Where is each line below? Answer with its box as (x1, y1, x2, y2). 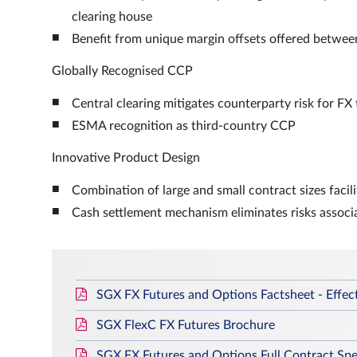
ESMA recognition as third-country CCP (72, 120, 296, 132)
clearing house (72, 10, 152, 23)
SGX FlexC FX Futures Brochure (96, 319, 275, 331)
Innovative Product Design (52, 151, 200, 164)
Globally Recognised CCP (52, 65, 193, 77)
